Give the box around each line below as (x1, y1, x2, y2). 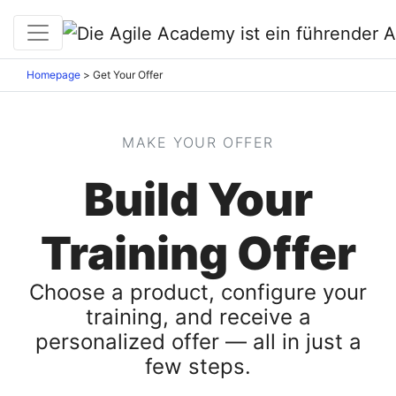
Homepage (27, 67, 80, 81)
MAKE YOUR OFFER (122, 133, 274, 151)
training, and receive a (85, 303, 311, 330)
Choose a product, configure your (29, 278, 367, 305)
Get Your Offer (93, 67, 163, 81)
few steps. (145, 353, 251, 379)
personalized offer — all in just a (34, 328, 362, 354)
